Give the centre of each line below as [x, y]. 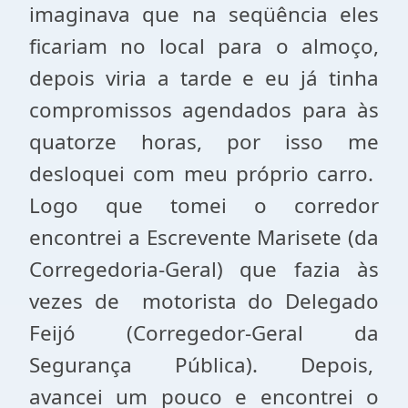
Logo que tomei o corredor [204, 205]
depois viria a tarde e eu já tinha [204, 78]
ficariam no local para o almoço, [204, 46]
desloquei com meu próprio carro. [204, 173]
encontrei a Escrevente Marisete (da [204, 237]
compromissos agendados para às [204, 110]
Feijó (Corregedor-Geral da [204, 333]
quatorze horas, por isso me [204, 142]
